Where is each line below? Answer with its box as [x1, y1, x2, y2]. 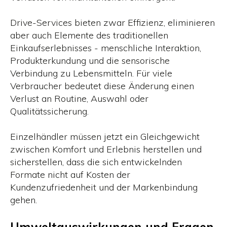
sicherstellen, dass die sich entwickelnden [10, 156, 182, 168]
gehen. [10, 194, 37, 206]
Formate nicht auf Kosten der [10, 168, 130, 180]
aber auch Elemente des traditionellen [10, 29, 168, 41]
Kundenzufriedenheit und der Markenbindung [10, 181, 198, 193]
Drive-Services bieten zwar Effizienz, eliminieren [10, 16, 215, 28]
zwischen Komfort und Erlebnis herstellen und [10, 143, 202, 155]
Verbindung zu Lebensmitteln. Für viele [10, 67, 172, 79]
